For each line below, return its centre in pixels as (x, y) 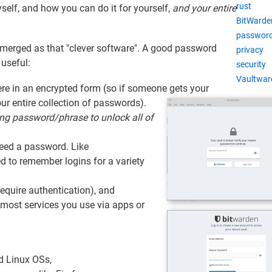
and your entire (204, 8)
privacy (250, 50)
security (251, 64)
